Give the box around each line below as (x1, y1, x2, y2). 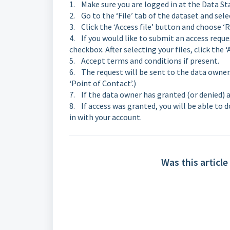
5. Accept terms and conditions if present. (69, 55, 219, 66)
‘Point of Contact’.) (69, 78, 136, 88)
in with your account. (69, 112, 142, 122)
